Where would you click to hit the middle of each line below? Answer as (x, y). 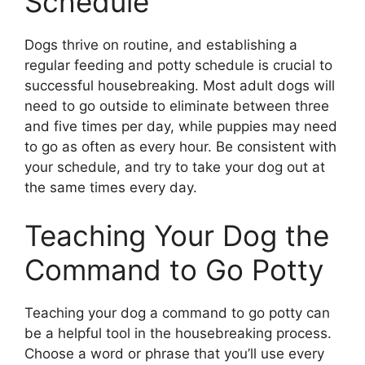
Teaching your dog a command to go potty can (177, 313)
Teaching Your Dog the (177, 236)
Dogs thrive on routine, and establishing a (161, 44)
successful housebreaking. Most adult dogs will (180, 85)
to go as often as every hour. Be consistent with (180, 146)
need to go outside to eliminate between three (177, 106)
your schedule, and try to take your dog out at (175, 167)
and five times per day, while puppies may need (181, 126)
